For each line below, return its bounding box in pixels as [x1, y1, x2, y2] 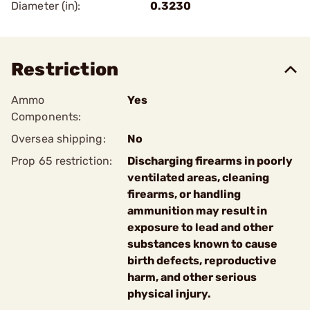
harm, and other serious [127, 271, 257, 284]
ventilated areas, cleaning [127, 171, 269, 184]
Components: [11, 110, 82, 123]
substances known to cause [127, 237, 277, 250]
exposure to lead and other [127, 221, 273, 234]
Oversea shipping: [11, 132, 106, 145]
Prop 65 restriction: [11, 154, 112, 167]
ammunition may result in [127, 204, 267, 217]
